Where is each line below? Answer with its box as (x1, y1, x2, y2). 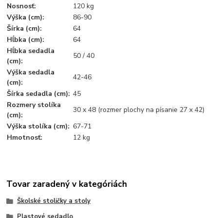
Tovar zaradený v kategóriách (6, 178, 127, 190)
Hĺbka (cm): (7, 35, 45, 44)
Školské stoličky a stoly (17, 197, 91, 206)
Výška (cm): (7, 12, 45, 22)
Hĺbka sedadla (7, 46, 55, 55)
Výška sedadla (7, 67, 55, 77)
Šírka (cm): (7, 23, 42, 33)
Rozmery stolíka (7, 100, 61, 109)
